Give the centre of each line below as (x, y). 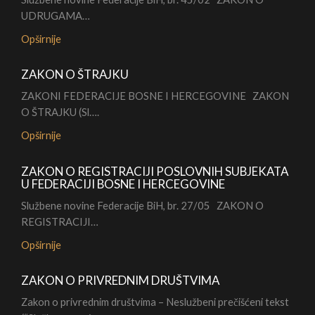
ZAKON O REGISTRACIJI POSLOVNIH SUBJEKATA (155, 172)
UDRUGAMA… (56, 16)
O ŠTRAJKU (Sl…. (60, 112)
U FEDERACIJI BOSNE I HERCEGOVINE (123, 184)
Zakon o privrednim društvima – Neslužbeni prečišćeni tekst (155, 302)
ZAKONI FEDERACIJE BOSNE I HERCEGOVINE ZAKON (155, 96)
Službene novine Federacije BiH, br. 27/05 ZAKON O (142, 206)
